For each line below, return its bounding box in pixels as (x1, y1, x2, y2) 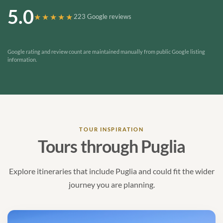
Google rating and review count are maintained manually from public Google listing (7, 48, 205, 55)
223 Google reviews (74, 12, 131, 21)
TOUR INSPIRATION (79, 126, 144, 133)
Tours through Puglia (37, 136, 186, 157)
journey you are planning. (68, 180, 155, 190)
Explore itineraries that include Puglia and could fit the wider (8, 166, 215, 176)
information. (7, 56, 37, 63)
